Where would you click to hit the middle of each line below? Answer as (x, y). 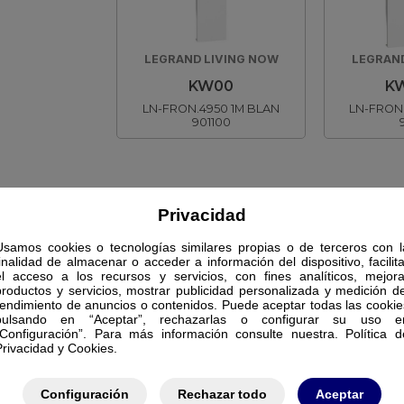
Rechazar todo (222, 394)
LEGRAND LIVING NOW (211, 59)
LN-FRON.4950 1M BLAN (211, 109)
